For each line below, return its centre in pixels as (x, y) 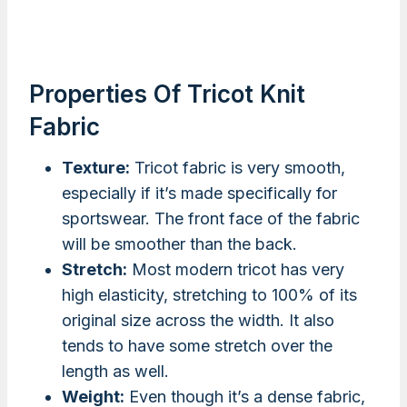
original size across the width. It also (198, 321)
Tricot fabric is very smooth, (238, 168)
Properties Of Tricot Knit (167, 94)
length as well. (115, 372)
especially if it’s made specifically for (199, 194)
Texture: (96, 168)
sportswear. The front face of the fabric (211, 219)
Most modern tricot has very (236, 270)
